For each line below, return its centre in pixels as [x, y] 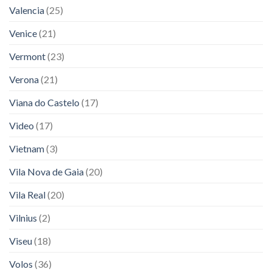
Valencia [27, 10]
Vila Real [27, 195]
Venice [23, 33]
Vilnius [23, 218]
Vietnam [27, 149]
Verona [24, 80]
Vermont [27, 56]
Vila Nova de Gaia [46, 172]
